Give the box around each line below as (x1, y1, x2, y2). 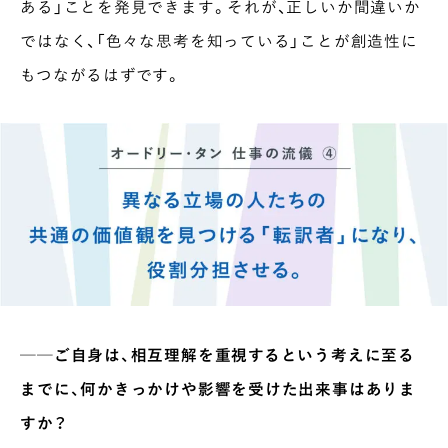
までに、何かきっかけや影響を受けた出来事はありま (20, 376, 416, 400)
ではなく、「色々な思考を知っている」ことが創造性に (20, 28, 418, 52)
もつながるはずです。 (20, 62, 182, 86)
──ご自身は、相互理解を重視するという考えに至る (20, 342, 415, 366)
